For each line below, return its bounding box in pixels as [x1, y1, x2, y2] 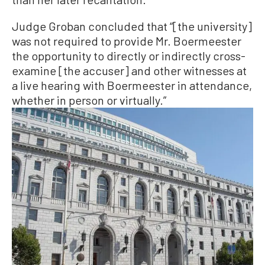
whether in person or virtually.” [12, 93, 166, 107]
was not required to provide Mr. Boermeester [12, 34, 241, 48]
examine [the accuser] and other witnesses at [12, 63, 247, 77]
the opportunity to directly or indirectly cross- [12, 49, 245, 63]
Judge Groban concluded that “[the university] [12, 19, 252, 33]
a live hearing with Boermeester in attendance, [12, 78, 252, 92]
